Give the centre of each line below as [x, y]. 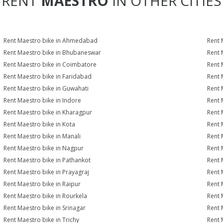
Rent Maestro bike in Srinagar [45, 208]
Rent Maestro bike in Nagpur [44, 148]
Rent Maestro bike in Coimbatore [50, 64]
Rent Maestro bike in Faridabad [48, 76]
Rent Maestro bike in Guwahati [46, 88]
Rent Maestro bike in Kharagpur [48, 112]
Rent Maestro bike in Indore [43, 100]
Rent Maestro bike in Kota [40, 124]
